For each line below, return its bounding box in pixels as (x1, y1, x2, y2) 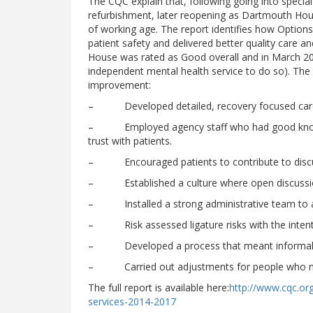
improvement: (88, 78, 151, 92)
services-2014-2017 (88, 295, 176, 308)
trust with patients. (88, 134, 172, 147)
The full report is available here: (88, 281, 229, 294)
